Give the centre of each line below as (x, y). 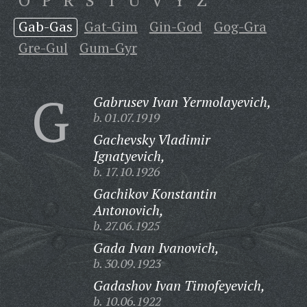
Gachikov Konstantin (155, 194)
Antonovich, (128, 210)
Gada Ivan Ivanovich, (156, 248)
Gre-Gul (43, 48)
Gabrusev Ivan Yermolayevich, (182, 102)
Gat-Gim (111, 26)
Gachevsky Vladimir (151, 139)
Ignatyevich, (129, 156)
